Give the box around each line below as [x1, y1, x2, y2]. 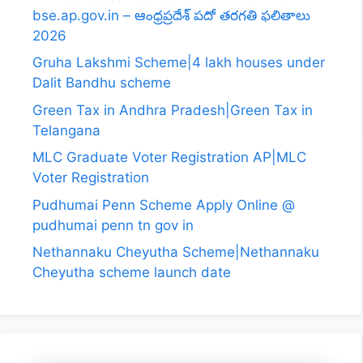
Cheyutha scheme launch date [32, 264, 231, 280]
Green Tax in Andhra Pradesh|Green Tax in [32, 101, 313, 118]
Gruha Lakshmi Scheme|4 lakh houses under [32, 54, 325, 70]
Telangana [32, 122, 100, 139]
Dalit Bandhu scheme [32, 75, 171, 91]
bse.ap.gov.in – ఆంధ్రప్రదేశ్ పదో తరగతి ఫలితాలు [32, 6, 310, 23]
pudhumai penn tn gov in [32, 216, 194, 233]
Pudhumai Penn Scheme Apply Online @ [32, 196, 295, 213]
